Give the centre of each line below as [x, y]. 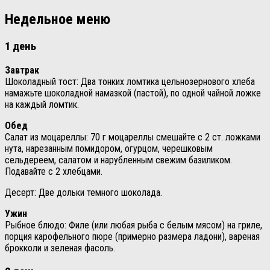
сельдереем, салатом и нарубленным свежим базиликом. [118, 160]
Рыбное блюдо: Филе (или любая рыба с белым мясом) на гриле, [133, 225]
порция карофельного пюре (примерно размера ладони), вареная [132, 236]
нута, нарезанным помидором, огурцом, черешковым [109, 148]
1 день [20, 47]
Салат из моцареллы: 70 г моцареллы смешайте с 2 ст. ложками [133, 137]
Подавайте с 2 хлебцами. [54, 171]
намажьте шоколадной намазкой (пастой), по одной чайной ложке [133, 93]
